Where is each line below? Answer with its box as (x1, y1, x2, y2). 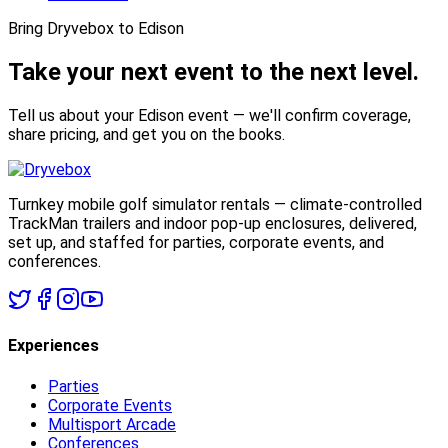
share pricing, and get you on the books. (8, 124, 285, 144)
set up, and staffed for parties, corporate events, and (8, 232, 384, 252)
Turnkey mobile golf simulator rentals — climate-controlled (8, 194, 422, 214)
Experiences (8, 336, 99, 356)
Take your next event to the (8, 58, 304, 87)
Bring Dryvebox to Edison (8, 19, 184, 39)
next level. (310, 58, 419, 87)
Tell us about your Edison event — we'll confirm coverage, (8, 105, 411, 125)
